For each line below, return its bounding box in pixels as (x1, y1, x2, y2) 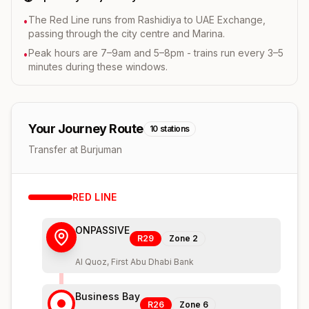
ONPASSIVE (75, 223, 130, 236)
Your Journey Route (28, 121, 143, 136)
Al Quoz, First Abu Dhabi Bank (75, 256, 194, 267)
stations (159, 123, 190, 134)
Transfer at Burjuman (28, 143, 122, 155)
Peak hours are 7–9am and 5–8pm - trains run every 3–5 (28, 46, 283, 59)
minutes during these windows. (28, 60, 168, 72)
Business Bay (75, 290, 140, 302)
